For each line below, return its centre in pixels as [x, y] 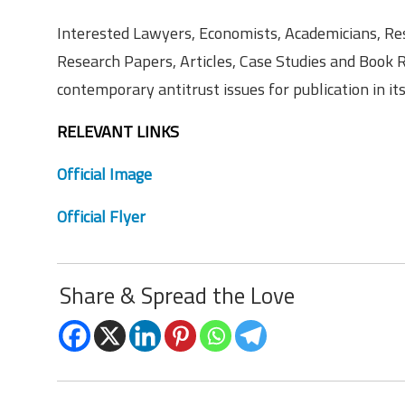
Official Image [104, 174]
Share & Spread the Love [177, 296]
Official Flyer [101, 217]
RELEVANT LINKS [118, 132]
